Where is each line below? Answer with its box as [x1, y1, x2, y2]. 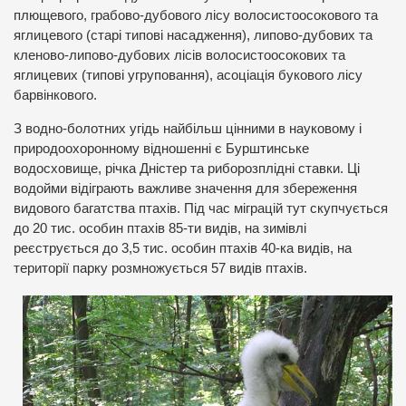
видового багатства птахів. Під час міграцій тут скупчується [14, 200, 388, 216]
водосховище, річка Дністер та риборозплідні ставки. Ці [14, 160, 360, 176]
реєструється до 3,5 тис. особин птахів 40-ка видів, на [14, 240, 352, 256]
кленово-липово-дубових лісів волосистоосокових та [14, 47, 345, 63]
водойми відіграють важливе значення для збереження [14, 180, 357, 196]
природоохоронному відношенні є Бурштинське [14, 140, 309, 156]
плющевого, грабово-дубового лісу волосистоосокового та [14, 7, 378, 23]
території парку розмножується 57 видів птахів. [14, 260, 307, 275]
